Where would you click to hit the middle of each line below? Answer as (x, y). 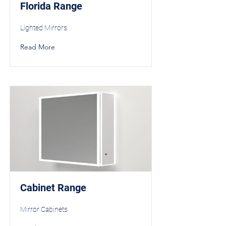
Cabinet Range (53, 188)
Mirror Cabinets (44, 209)
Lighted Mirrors (44, 28)
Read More (38, 47)
